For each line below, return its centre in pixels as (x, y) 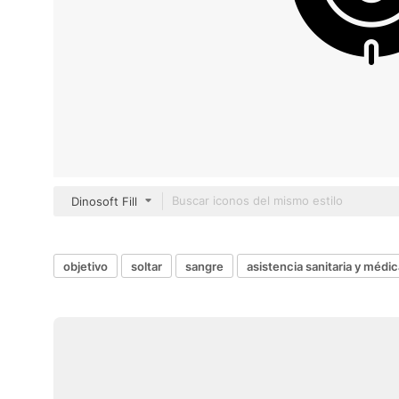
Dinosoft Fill (104, 201)
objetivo (85, 266)
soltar (147, 266)
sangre (204, 266)
